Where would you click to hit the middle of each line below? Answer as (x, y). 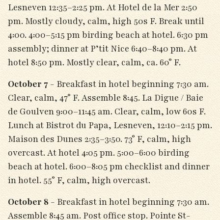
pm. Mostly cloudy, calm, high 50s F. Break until (106, 21)
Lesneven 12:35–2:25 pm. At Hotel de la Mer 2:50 (103, 7)
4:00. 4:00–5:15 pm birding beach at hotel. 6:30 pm (108, 35)
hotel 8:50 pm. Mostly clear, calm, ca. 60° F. (94, 62)
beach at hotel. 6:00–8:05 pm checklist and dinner (109, 166)
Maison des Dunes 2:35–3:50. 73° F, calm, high (99, 139)
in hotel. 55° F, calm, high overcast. (79, 180)
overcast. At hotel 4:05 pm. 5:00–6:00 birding (99, 153)
